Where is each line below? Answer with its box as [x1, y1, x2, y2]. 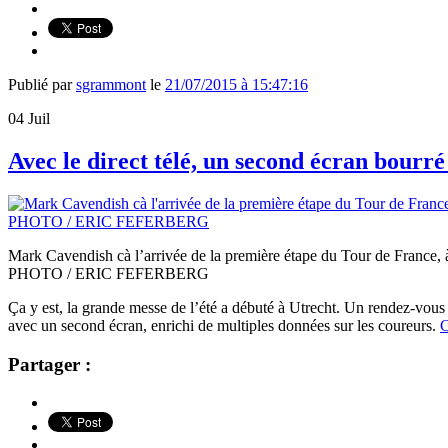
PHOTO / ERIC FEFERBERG [8, 264, 209, 282]
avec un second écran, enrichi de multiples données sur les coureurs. [8, 316, 440, 334]
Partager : [8, 353, 91, 375]
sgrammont [76, 76, 146, 94]
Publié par [8, 76, 76, 94]
